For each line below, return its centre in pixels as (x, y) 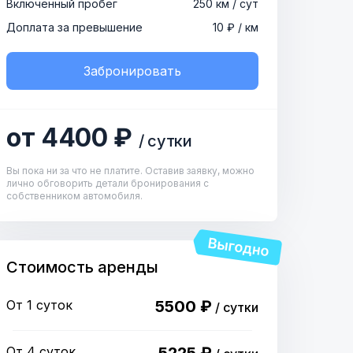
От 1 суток (39, 305)
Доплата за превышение (74, 27)
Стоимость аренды (82, 267)
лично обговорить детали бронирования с (108, 183)
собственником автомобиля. (74, 196)
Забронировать (132, 71)
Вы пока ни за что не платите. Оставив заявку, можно (130, 171)
